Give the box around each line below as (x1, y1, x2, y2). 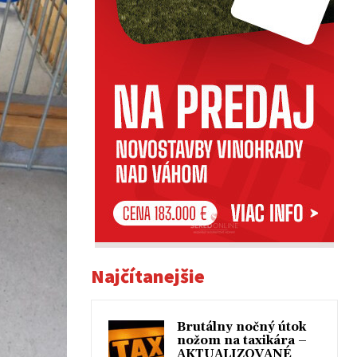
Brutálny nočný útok (177, 320, 306, 335)
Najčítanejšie (91, 264, 205, 288)
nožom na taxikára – (177, 333, 307, 348)
